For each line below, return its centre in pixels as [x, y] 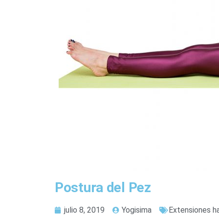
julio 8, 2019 [84, 210]
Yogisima [137, 210]
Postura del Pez [103, 187]
